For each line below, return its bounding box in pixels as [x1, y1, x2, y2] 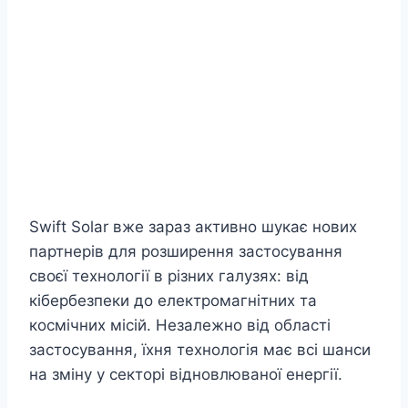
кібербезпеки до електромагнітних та [29, 291, 317, 311]
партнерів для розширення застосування [29, 242, 342, 261]
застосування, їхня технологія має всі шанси [29, 341, 371, 360]
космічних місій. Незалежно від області [29, 316, 331, 335]
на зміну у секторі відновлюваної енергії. [29, 365, 342, 384]
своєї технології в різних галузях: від [29, 267, 309, 286]
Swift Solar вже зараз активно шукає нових [29, 218, 357, 237]
